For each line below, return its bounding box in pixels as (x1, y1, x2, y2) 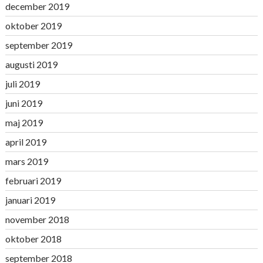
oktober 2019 (5, 20, 62, 31)
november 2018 (5, 214, 69, 225)
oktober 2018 (5, 233, 62, 244)
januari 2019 (5, 194, 55, 205)
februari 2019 (5, 175, 61, 186)
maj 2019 (5, 117, 43, 128)
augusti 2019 (5, 59, 58, 70)
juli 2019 (5, 78, 40, 89)
